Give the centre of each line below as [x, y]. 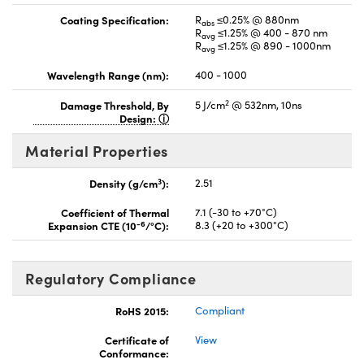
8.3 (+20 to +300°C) [242, 225]
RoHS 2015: [142, 311]
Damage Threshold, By [115, 105]
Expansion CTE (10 [92, 225]
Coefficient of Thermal [115, 212]
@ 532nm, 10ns [266, 105]
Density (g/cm [123, 183]
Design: [139, 118]
